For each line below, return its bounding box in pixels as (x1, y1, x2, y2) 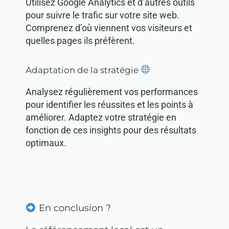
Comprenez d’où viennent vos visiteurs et (26, 22, 192, 34)
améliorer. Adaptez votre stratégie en (26, 111, 176, 123)
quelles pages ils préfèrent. (26, 35, 135, 47)
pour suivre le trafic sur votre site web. (26, 10, 179, 21)
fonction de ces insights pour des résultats (26, 124, 196, 135)
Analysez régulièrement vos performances (26, 86, 198, 97)
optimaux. (26, 137, 66, 148)
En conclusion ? (36, 202, 111, 214)
